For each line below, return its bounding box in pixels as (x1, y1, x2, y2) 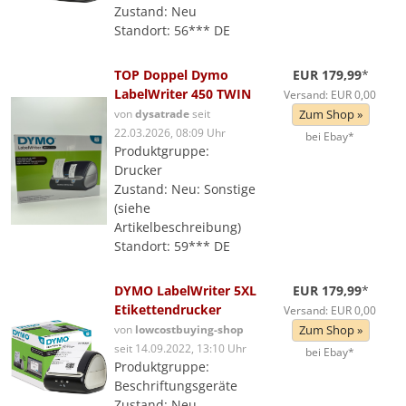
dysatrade (135, 106, 189, 121)
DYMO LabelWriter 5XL (114, 282, 256, 299)
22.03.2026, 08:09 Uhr (114, 125, 226, 140)
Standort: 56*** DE (114, 22, 230, 39)
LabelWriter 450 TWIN (114, 85, 251, 102)
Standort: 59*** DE (114, 237, 230, 255)
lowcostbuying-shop (135, 322, 244, 336)
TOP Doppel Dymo (114, 66, 228, 83)
